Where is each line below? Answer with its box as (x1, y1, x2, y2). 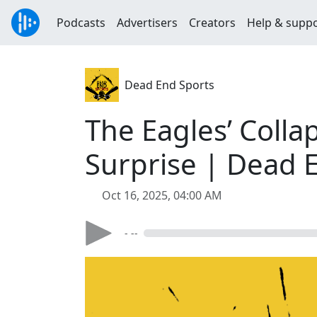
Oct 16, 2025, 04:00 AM (102, 188, 222, 203)
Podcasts (57, 15, 105, 30)
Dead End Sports (125, 77, 214, 93)
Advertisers (117, 15, 178, 30)
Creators (189, 15, 236, 30)
